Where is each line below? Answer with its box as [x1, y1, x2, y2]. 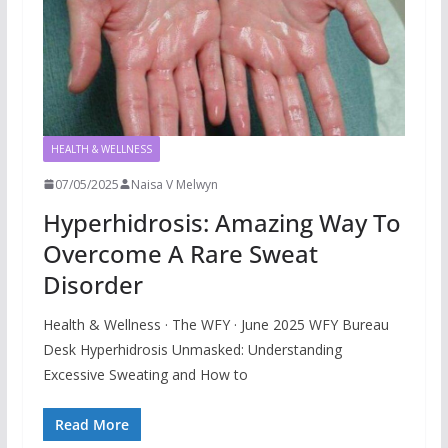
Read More [54, 414, 129, 434]
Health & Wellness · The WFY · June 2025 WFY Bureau [42, 314, 389, 334]
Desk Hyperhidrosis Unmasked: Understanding [42, 339, 342, 359]
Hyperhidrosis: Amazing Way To [42, 205, 401, 239]
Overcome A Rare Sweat [42, 236, 318, 270]
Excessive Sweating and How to [42, 364, 248, 384]
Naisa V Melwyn [130, 175, 218, 193]
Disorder [42, 267, 143, 301]
